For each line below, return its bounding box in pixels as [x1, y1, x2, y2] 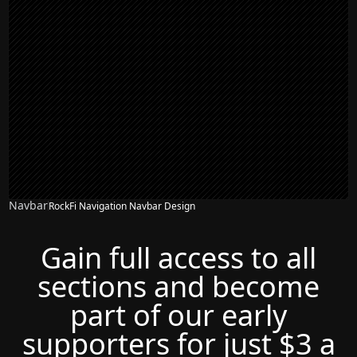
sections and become [37, 267, 320, 307]
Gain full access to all [41, 238, 316, 278]
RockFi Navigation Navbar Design [49, 198, 196, 213]
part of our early [70, 296, 287, 335]
